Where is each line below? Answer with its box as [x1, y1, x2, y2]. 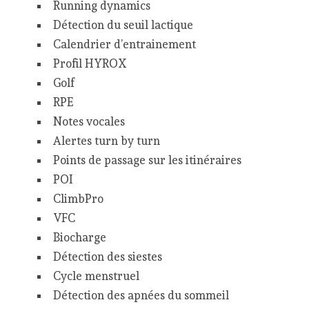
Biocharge [52, 230, 106, 245]
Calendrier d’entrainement [52, 37, 196, 52]
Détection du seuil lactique [52, 18, 193, 32]
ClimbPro [52, 192, 103, 206]
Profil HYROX [52, 57, 126, 71]
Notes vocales [52, 114, 125, 129]
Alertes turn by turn [52, 134, 160, 148]
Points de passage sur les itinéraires [52, 153, 241, 168]
